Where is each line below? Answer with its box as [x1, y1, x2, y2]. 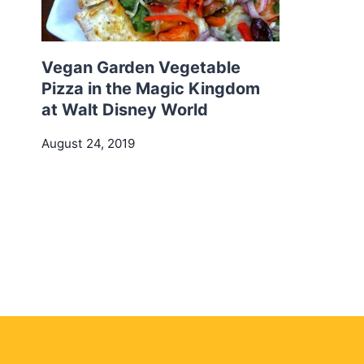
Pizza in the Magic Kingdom [41, 79, 260, 98]
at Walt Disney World [41, 100, 208, 119]
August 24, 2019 [41, 136, 135, 152]
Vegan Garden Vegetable [41, 58, 240, 77]
